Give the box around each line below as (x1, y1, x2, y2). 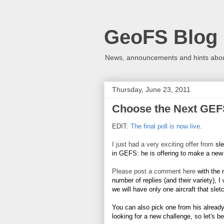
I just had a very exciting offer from (112, 140, 215, 148)
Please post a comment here (112, 167, 195, 175)
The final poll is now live (130, 122, 200, 130)
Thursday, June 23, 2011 (112, 85, 190, 93)
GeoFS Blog (104, 26, 217, 48)
